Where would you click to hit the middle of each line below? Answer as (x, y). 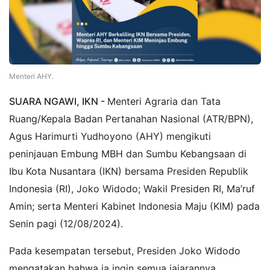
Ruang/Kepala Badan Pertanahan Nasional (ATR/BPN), (131, 118)
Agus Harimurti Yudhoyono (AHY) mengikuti (110, 136)
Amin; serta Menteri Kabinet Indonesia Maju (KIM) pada (134, 206)
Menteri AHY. (31, 76)
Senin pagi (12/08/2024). (66, 223)
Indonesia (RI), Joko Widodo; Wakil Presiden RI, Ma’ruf (132, 188)
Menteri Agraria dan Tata (164, 101)
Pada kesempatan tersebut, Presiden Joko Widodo (125, 250)
